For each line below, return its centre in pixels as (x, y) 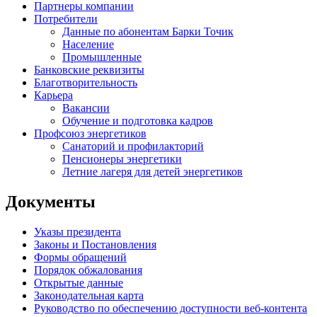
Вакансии (86, 108)
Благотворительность (86, 83)
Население (88, 45)
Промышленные (102, 57)
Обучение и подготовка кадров (138, 121)
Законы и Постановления (95, 244)
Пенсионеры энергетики (122, 159)
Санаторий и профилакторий (133, 146)
